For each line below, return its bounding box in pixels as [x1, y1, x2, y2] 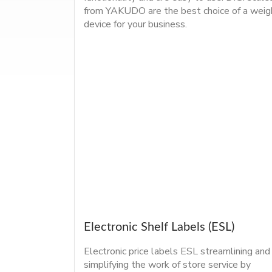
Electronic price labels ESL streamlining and [84, 244, 270, 258]
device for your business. [84, 17, 187, 31]
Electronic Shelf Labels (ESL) [84, 220, 234, 233]
